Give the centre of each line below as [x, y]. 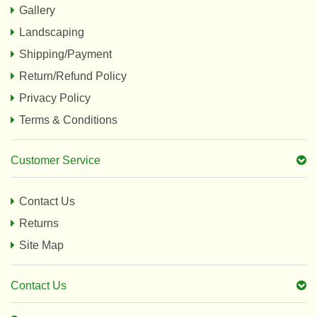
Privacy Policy [55, 98]
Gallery [37, 10]
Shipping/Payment [65, 54]
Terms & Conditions [68, 120]
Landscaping [52, 32]
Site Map [41, 245]
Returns [39, 223]
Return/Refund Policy [73, 76]
